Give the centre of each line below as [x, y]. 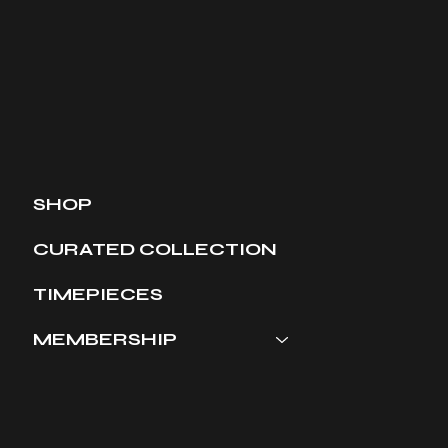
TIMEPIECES [97, 294]
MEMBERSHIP [104, 339]
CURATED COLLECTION [154, 249]
